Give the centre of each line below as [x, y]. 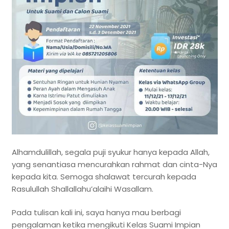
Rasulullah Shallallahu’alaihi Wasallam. [82, 189]
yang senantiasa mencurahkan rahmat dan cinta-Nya [114, 164]
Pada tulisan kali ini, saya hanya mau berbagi [96, 213]
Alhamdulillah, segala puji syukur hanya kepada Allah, [110, 152]
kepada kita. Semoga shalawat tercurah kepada [104, 176]
